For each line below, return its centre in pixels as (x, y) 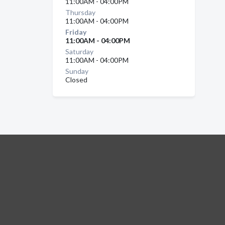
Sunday (77, 71)
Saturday (79, 51)
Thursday (80, 12)
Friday (76, 32)
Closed (76, 80)
